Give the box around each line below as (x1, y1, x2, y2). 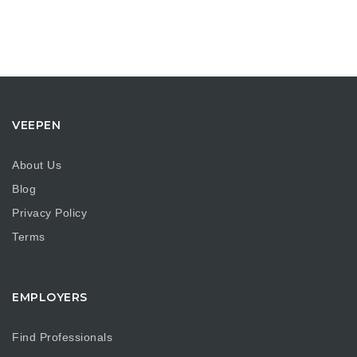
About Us (12, 158, 61, 171)
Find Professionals (12, 330, 112, 343)
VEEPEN (12, 118, 61, 132)
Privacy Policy (12, 206, 87, 219)
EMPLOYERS (12, 290, 88, 304)
